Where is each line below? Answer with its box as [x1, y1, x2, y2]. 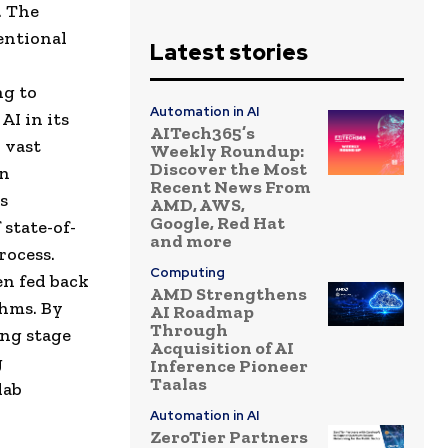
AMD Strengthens [150, 283, 307, 306]
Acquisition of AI [150, 337, 294, 360]
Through [150, 319, 228, 342]
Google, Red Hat [150, 212, 285, 235]
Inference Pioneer [150, 355, 308, 378]
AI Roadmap [150, 301, 254, 324]
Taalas [150, 373, 207, 396]
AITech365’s [150, 122, 255, 145]
